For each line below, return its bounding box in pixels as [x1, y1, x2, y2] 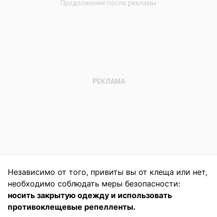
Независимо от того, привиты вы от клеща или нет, [8, 167, 207, 177]
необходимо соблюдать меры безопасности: [8, 179, 180, 189]
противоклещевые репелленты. [8, 202, 136, 212]
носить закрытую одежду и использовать [8, 190, 172, 201]
